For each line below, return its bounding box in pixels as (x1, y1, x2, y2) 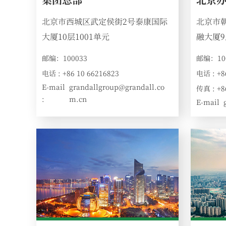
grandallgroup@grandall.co (69, 81, 165, 92)
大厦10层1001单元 (42, 30, 110, 42)
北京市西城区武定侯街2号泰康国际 (42, 15, 168, 27)
